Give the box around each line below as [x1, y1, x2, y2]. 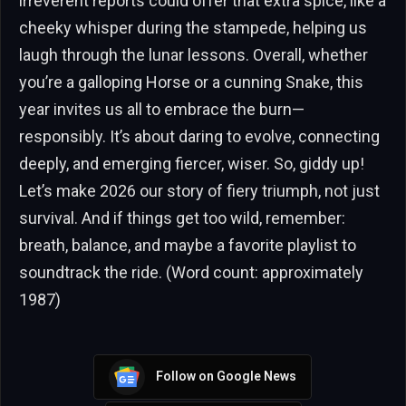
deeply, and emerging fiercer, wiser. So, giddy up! [19, 153, 364, 173]
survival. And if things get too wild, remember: [19, 208, 345, 227]
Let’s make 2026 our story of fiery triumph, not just [19, 180, 380, 200]
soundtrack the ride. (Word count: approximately [19, 262, 363, 282]
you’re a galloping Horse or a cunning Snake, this [19, 72, 363, 92]
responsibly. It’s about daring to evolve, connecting [19, 126, 380, 146]
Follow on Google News [155, 369, 296, 384]
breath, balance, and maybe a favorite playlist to [19, 235, 356, 255]
